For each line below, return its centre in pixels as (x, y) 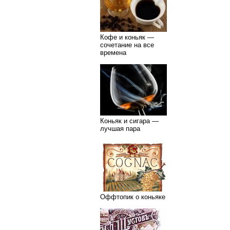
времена (113, 53)
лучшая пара (120, 129)
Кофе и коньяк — (127, 37)
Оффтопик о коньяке (133, 197)
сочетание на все (127, 45)
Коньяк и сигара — (129, 121)
